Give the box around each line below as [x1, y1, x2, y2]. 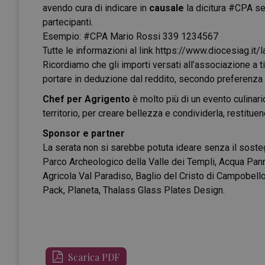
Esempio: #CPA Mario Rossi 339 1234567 [43, 31, 218, 42]
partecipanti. [43, 17, 93, 28]
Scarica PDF [66, 251, 119, 263]
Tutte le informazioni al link [43, 45, 156, 56]
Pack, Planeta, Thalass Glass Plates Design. [43, 185, 225, 196]
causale [149, 2, 186, 14]
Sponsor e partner [43, 128, 125, 139]
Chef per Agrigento [43, 93, 130, 105]
